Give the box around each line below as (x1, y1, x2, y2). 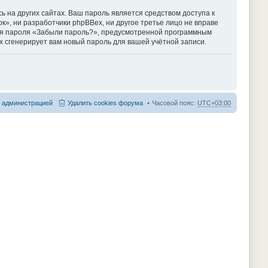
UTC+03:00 (197, 99, 231, 106)
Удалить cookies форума (68, 99, 143, 106)
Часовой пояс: (152, 99, 197, 106)
